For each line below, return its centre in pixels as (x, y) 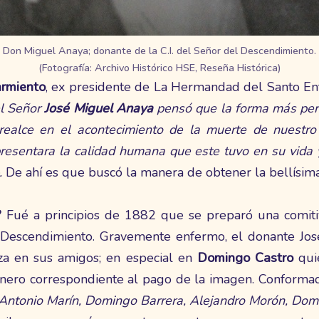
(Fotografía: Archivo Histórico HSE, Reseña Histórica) (159, 67)
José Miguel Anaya (97, 108)
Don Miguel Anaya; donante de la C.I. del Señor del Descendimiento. (159, 50)
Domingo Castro (245, 257)
